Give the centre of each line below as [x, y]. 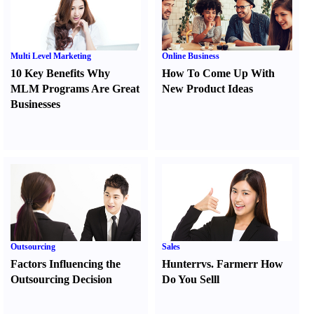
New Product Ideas [208, 89]
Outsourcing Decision [61, 279]
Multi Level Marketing [51, 56]
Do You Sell [190, 279]
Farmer [235, 264]
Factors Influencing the [66, 264]
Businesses [35, 104]
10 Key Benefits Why [60, 73]
